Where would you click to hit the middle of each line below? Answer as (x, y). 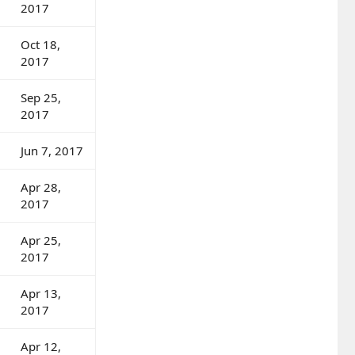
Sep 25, (41, 97)
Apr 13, (41, 293)
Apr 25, (41, 240)
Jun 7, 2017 (52, 150)
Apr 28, (41, 187)
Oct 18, (40, 44)
